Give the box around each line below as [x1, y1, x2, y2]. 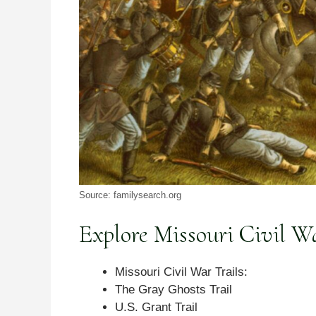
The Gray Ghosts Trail [115, 283, 232, 297]
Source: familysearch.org [79, 189, 181, 200]
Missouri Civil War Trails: [115, 265, 248, 279]
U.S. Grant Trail [115, 300, 197, 315]
